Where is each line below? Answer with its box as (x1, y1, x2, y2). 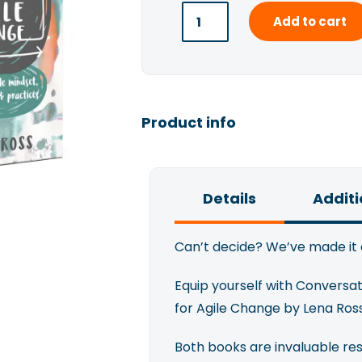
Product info (141, 112, 236, 133)
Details (202, 188, 256, 208)
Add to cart (272, 13, 347, 30)
